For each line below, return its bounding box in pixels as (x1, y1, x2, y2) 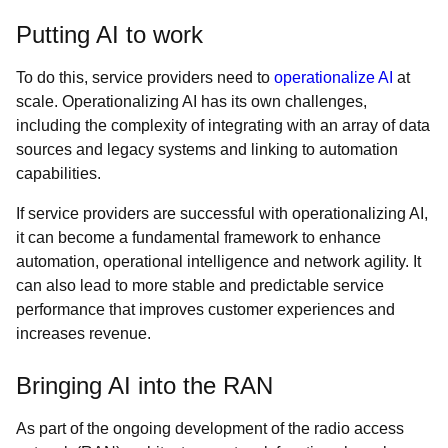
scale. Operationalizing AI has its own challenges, (16, 93, 367, 110)
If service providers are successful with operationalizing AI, (16, 205, 428, 222)
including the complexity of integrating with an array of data (16, 117, 430, 134)
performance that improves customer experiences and (16, 301, 395, 318)
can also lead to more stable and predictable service (16, 277, 384, 294)
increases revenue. (16, 325, 151, 342)
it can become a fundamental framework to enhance (16, 229, 381, 246)
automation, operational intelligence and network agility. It (16, 253, 421, 270)
